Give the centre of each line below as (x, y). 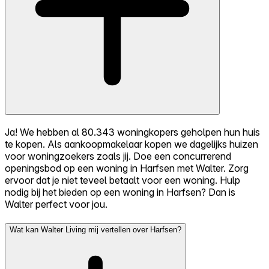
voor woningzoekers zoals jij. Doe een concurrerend (118, 156)
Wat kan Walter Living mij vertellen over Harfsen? (95, 229)
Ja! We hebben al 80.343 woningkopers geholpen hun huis (132, 132)
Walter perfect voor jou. (56, 204)
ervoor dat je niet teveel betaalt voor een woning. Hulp (122, 180)
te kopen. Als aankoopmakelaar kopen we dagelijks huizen (131, 144)
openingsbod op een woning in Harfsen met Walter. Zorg (127, 168)
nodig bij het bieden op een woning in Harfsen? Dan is (120, 192)
